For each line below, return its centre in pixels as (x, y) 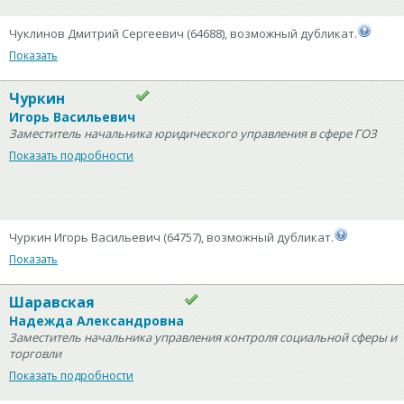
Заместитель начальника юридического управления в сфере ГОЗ (193, 133)
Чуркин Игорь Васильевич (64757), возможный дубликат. (171, 237)
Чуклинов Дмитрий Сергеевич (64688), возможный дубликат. (183, 33)
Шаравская (52, 302)
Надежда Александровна (96, 321)
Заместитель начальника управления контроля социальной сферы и (203, 337)
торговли (35, 353)
